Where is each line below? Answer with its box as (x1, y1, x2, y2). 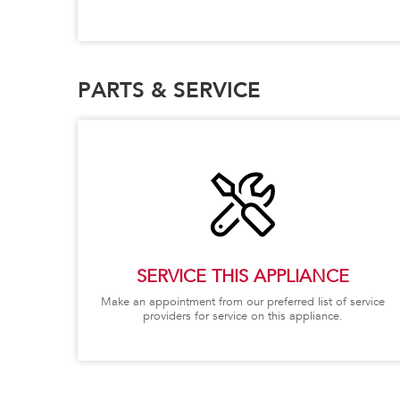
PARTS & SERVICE (78, 75, 261, 104)
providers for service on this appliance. (143, 308, 343, 324)
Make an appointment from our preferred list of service (101, 294, 385, 310)
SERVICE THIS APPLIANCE (137, 264, 349, 288)
